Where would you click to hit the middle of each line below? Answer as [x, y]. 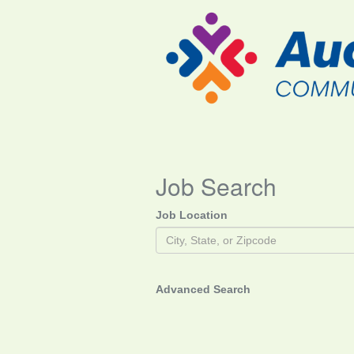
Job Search [216, 186]
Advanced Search [203, 289]
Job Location [192, 215]
